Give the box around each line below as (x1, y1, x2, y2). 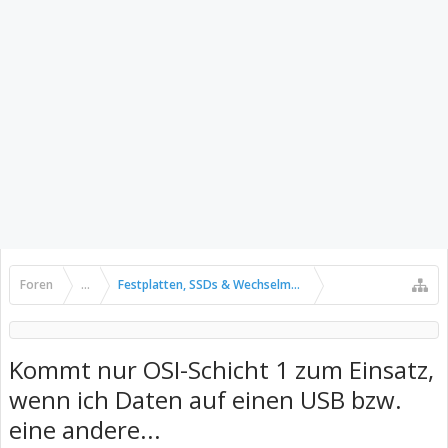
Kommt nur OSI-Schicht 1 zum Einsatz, (9, 353, 434, 386)
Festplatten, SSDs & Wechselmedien (118, 276, 322, 293)
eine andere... (9, 413, 161, 446)
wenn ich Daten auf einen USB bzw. (9, 383, 402, 416)
